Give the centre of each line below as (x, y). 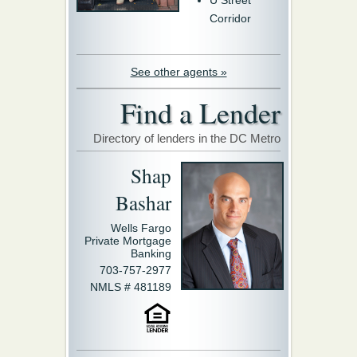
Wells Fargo (141, 228)
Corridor (230, 19)
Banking (151, 254)
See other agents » (178, 72)
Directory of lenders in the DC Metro (187, 139)
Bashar (143, 203)
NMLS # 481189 (131, 287)
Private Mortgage (128, 241)
